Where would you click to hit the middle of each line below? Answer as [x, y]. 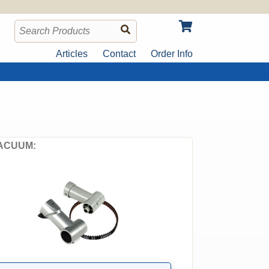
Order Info [172, 54]
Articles [72, 54]
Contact [119, 54]
